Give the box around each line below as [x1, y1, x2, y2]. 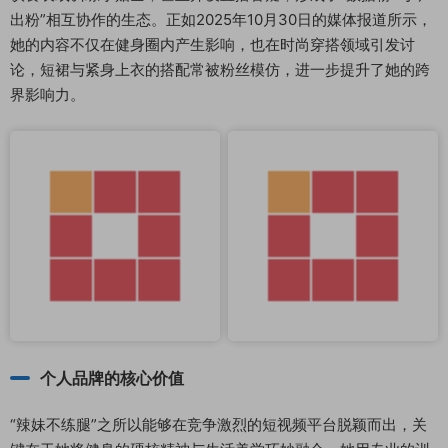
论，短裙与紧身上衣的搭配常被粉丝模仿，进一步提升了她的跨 [10, 60, 430, 79]
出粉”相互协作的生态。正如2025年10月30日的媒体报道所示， [10, 10, 432, 29]
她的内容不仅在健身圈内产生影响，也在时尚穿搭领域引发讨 [10, 35, 415, 54]
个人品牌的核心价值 [40, 368, 184, 389]
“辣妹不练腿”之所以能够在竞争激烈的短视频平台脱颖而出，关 [10, 415, 427, 435]
